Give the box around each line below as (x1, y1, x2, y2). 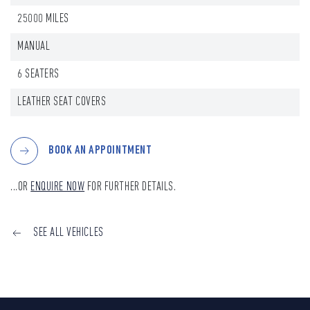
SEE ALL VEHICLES (33, 227, 104, 239)
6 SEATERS (17, 69, 60, 80)
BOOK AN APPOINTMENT (48, 145, 152, 157)
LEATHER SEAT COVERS (17, 96, 107, 108)
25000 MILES (17, 13, 69, 25)
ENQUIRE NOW (30, 181, 85, 193)
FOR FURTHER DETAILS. (84, 181, 176, 193)
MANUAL (17, 41, 51, 53)
